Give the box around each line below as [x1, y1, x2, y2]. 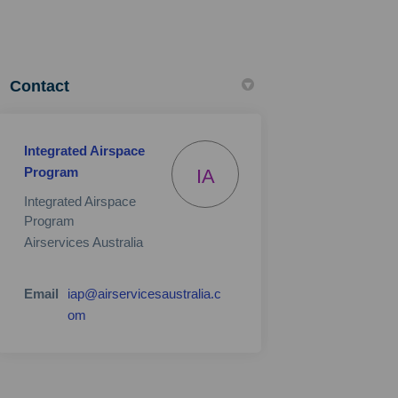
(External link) [85, 306, 166, 322]
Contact [10, 76, 70, 95]
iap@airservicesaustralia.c [68, 285, 222, 301]
